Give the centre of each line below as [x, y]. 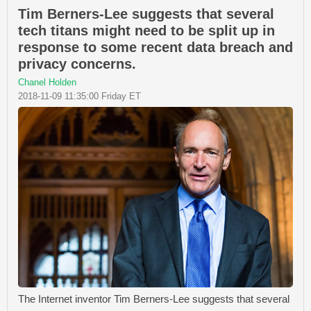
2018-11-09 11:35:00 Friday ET [79, 96]
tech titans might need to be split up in [146, 31]
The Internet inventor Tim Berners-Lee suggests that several [154, 299]
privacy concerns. [77, 64]
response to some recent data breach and [155, 48]
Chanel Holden [47, 83]
